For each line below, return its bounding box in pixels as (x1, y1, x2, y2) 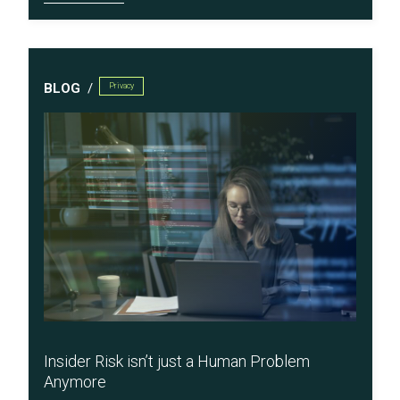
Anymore (44, 371, 106, 391)
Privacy (109, 81, 134, 91)
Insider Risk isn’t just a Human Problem (44, 351, 310, 371)
